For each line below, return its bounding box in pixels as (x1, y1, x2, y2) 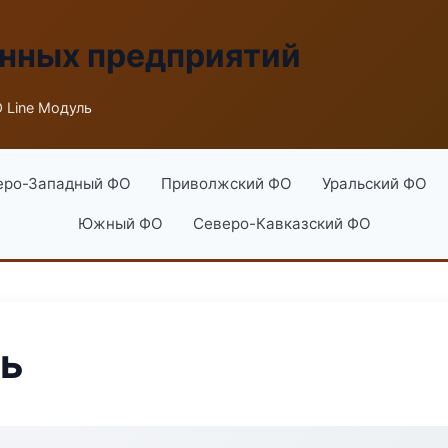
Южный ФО (77, 214, 163, 233)
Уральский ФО (321, 174, 427, 193)
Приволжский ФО (160, 174, 292, 193)
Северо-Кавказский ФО (192, 214, 371, 233)
